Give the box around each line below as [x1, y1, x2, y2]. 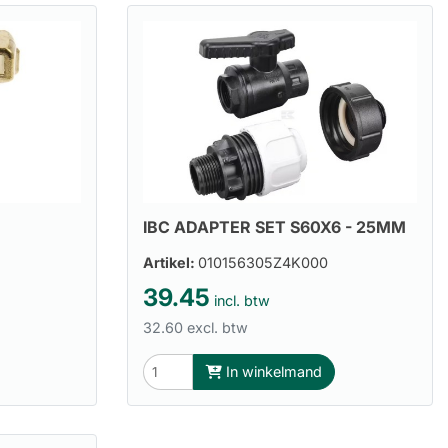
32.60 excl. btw [143, 318, 248, 336]
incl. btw [210, 291, 270, 309]
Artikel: [143, 253, 198, 271]
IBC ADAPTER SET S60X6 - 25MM [143, 216, 406, 237]
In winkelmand [222, 363, 322, 381]
